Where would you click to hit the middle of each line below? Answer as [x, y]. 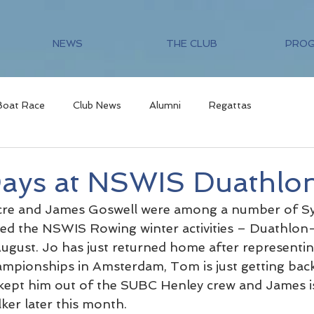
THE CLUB [192, 43]
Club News [97, 105]
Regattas [230, 105]
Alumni [165, 105]
